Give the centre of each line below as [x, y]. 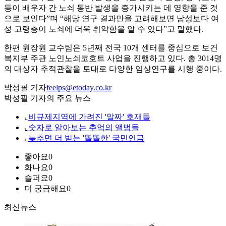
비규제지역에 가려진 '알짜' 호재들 [89, 117]
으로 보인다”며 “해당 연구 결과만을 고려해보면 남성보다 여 [111, 19]
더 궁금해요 [45, 189]
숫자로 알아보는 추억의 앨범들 [84, 128]
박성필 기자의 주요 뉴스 [47, 98]
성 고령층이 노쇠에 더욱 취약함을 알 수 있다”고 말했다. [104, 29]
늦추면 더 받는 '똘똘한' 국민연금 [86, 138]
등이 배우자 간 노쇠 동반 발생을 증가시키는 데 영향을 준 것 [111, 8]
